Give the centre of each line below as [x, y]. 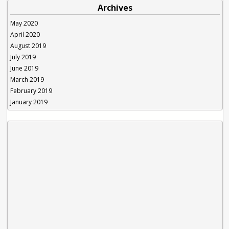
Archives [115, 8]
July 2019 [23, 57]
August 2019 [28, 46]
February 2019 [31, 91]
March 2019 [27, 80]
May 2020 [24, 24]
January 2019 [29, 102]
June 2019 [25, 68]
